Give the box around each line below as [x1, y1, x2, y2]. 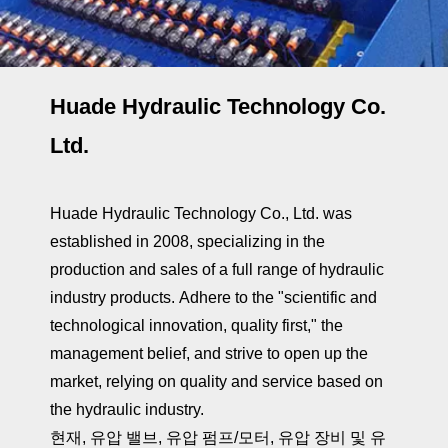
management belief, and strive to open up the [50, 344, 368, 362]
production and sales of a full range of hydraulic [50, 260, 384, 278]
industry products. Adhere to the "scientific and [50, 288, 377, 306]
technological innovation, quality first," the [50, 316, 343, 334]
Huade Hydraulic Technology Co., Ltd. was [50, 204, 352, 222]
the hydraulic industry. [50, 400, 204, 418]
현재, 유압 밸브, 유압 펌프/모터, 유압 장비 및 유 [50, 428, 386, 446]
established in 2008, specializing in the [50, 232, 325, 250]
